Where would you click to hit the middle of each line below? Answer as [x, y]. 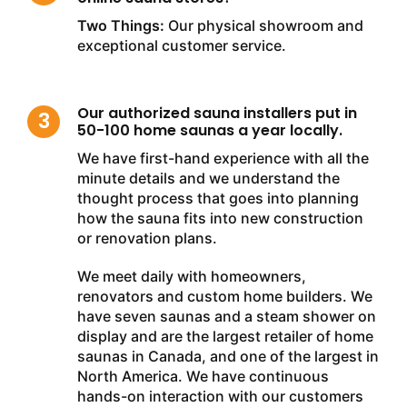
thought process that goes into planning [218, 198]
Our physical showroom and [264, 25]
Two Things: [121, 25]
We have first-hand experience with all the [223, 158]
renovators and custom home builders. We [225, 296]
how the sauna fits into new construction [220, 218]
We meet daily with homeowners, [192, 276]
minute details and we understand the [208, 178]
